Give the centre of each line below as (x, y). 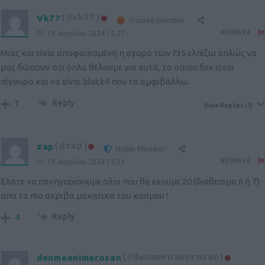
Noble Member (141, 149)
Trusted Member (156, 21)
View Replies (224, 106)
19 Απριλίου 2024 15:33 (85, 162)
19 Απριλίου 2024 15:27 (85, 34)
